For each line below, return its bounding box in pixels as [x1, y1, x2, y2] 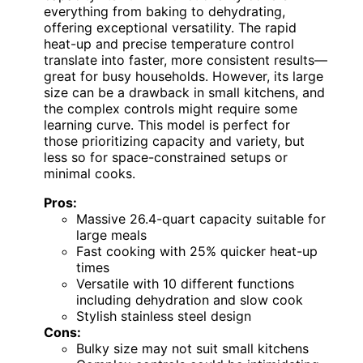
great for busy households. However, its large [44, 67, 323, 84]
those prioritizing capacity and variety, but [44, 132, 305, 149]
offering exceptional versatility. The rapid [44, 19, 297, 36]
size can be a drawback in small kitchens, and [44, 83, 325, 100]
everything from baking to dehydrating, [44, 2, 285, 19]
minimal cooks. [44, 164, 135, 181]
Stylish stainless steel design [76, 307, 251, 324]
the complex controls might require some [44, 100, 297, 117]
